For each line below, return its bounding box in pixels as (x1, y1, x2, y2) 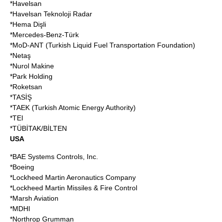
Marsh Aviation (12, 194, 58, 202)
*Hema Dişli (10, 20, 46, 28)
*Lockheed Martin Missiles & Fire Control (10, 184, 137, 192)
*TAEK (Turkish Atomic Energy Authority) (10, 104, 136, 111)
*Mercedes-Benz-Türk (10, 31, 79, 39)
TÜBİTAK (12, 124, 41, 132)
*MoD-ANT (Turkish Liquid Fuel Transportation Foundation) (10, 41, 195, 49)
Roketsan (12, 83, 42, 91)
